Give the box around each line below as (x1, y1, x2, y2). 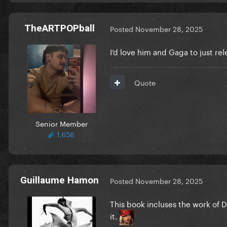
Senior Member (35, 117, 88, 129)
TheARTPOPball (24, 22, 95, 34)
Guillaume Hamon (20, 174, 99, 186)
